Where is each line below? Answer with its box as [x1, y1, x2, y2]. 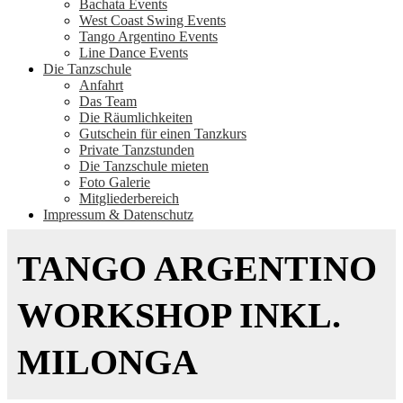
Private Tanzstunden [79, 141, 194, 157]
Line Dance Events [79, 44, 188, 60]
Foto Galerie [79, 174, 150, 190]
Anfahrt [79, 76, 123, 93]
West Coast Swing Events [79, 12, 226, 28]
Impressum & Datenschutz [43, 206, 193, 222]
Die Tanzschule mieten [79, 157, 209, 174]
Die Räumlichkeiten [79, 109, 193, 125]
